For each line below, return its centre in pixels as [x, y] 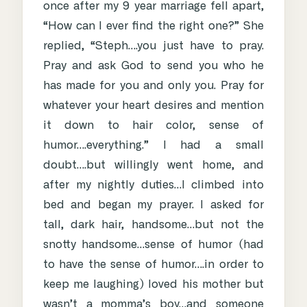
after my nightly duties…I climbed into [153, 185]
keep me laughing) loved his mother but [153, 285]
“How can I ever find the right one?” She [153, 26]
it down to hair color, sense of [153, 126]
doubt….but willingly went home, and [153, 165]
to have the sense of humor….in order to [153, 265]
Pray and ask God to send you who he [153, 66]
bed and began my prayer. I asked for [153, 205]
